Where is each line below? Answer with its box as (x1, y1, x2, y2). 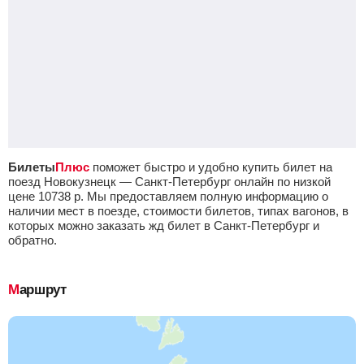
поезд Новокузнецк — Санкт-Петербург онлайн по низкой (8, 175, 331, 188)
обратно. (8, 233, 57, 247)
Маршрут (19, 282, 67, 297)
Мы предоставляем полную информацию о (84, 189, 328, 203)
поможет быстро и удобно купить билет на (89, 160, 332, 174)
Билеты (8, 160, 55, 174)
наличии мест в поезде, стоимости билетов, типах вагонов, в (8, 204, 349, 218)
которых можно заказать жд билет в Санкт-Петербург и (8, 219, 319, 232)
